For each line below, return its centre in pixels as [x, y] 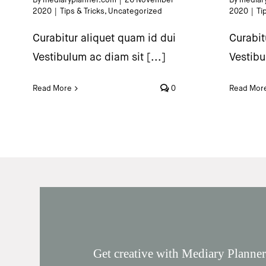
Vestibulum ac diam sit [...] [99, 57]
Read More [52, 88]
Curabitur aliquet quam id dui [104, 38]
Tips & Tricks [82, 11]
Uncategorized [135, 11]
